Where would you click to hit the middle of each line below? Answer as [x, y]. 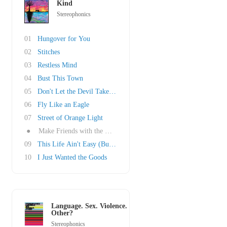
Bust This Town [60, 78]
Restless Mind [57, 65]
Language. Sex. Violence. [89, 206]
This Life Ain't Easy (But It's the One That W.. [105, 144]
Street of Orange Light [70, 118]
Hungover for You [64, 39]
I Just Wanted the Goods [72, 157]
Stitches [49, 52]
